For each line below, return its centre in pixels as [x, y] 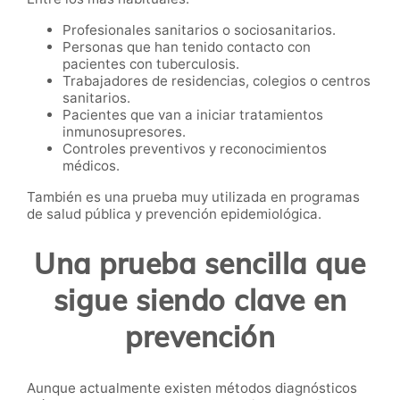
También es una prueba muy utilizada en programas [193, 196]
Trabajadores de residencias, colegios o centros [217, 80]
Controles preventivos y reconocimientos [195, 148]
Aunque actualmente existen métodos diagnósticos [192, 387]
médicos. [91, 165]
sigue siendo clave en [200, 300]
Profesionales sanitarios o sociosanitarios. [199, 29]
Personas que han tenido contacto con [187, 46]
